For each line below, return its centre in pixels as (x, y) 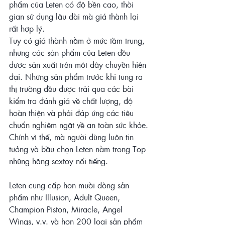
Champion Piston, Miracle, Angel (67, 209)
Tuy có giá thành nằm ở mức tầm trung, (78, 41)
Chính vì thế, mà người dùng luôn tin (73, 137)
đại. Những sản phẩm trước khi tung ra (77, 77)
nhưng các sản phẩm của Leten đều (71, 53)
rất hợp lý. (27, 29)
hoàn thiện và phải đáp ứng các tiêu (73, 113)
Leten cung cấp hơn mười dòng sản (70, 185)
